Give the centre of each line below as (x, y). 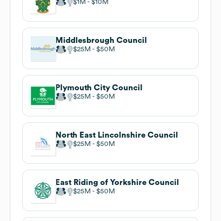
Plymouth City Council (99, 88)
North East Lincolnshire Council (117, 135)
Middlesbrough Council (101, 40)
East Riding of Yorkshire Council (117, 182)
